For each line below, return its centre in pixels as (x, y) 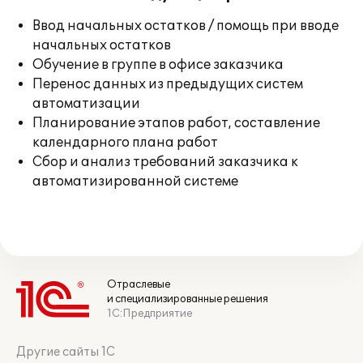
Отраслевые (139, 284)
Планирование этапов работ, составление (176, 123)
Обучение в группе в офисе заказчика (158, 65)
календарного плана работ (125, 143)
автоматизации (86, 104)
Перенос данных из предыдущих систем (168, 84)
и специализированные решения (188, 299)
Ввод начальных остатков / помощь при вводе (186, 26)
